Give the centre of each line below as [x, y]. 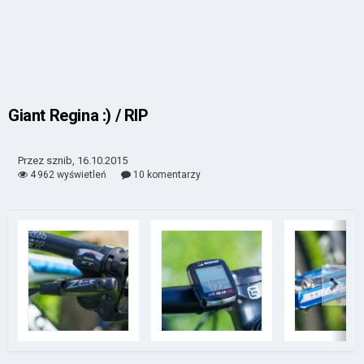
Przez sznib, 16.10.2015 [73, 160]
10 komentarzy [166, 175]
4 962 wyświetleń [67, 175]
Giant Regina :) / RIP [78, 115]
